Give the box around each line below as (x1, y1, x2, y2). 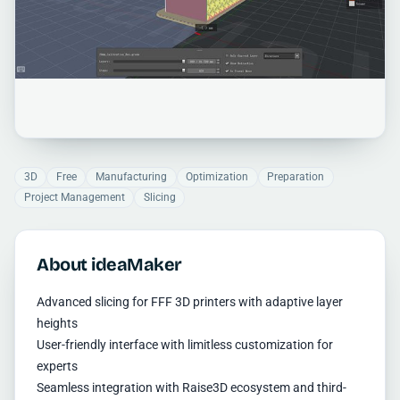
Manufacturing (95, 171, 167, 184)
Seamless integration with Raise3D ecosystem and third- (37, 380, 346, 396)
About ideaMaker (37, 254, 182, 276)
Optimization (186, 171, 249, 184)
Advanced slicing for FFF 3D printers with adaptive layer (37, 295, 343, 310)
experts (37, 359, 78, 374)
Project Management (23, 191, 125, 204)
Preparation (267, 171, 325, 184)
